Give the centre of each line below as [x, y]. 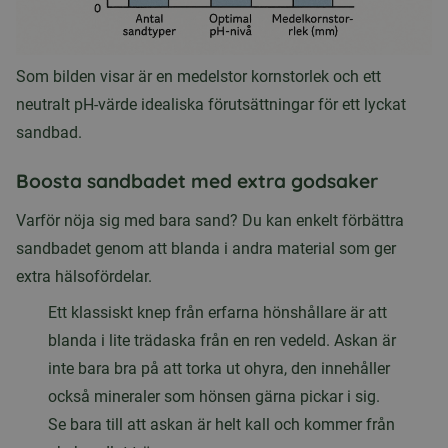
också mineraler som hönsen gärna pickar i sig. [214, 397]
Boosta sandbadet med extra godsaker [197, 181]
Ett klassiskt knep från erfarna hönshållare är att [217, 313]
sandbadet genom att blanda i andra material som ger [206, 249]
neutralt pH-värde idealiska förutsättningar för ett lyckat [211, 105]
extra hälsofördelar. [84, 277]
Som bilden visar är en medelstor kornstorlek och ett [198, 77]
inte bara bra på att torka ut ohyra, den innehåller [219, 369]
